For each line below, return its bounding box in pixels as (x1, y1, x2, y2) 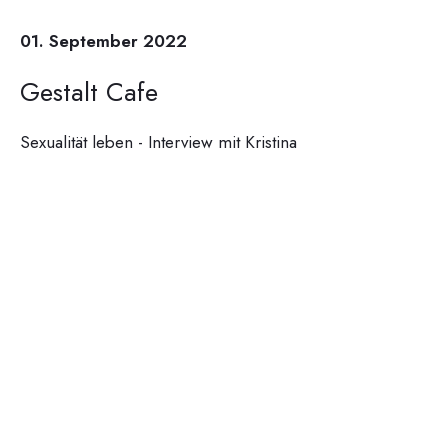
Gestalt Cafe (20, 72, 158, 111)
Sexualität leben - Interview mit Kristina (20, 129, 297, 154)
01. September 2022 (20, 28, 187, 53)
